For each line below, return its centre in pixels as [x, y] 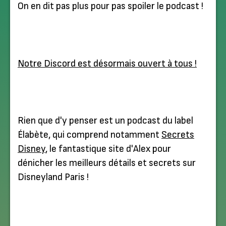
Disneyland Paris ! [53, 178]
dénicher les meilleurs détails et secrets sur [107, 163]
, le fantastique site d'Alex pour [108, 149]
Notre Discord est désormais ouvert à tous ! [107, 64]
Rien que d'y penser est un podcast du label [105, 121]
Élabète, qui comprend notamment [90, 135]
